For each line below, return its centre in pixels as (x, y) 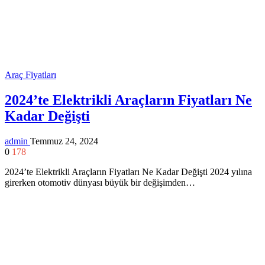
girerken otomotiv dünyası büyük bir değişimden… (100, 182)
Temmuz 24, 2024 (64, 141)
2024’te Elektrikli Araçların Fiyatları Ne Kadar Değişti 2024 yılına (128, 172)
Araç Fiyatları (30, 75)
